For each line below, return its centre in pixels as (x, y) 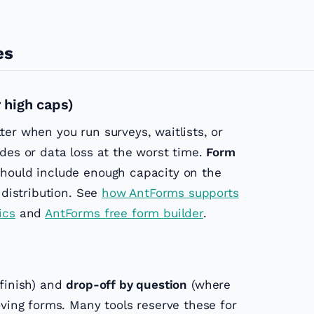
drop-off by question (127, 285)
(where (209, 285)
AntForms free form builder (124, 213)
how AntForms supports (170, 193)
